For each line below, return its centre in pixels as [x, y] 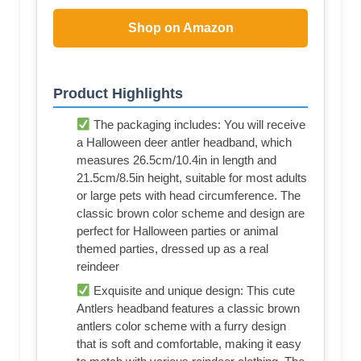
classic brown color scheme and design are [191, 214]
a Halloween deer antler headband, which [184, 143]
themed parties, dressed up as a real [172, 249]
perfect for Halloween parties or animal [177, 231]
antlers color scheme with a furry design [181, 326]
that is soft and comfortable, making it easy [189, 344]
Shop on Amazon [180, 28]
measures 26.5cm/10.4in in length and [176, 160]
